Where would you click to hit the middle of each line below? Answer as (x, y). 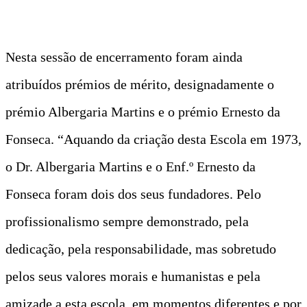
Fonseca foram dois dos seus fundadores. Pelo (133, 194)
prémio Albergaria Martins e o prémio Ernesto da (143, 111)
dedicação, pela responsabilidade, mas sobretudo (141, 248)
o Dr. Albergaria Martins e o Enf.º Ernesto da (131, 166)
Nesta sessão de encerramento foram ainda (124, 57)
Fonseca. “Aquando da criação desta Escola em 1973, (153, 139)
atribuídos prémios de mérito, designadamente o (140, 84)
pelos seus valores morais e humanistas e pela (133, 276)
